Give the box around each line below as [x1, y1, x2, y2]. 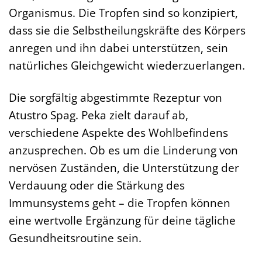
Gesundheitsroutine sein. [9, 229, 142, 246]
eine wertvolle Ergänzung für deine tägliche [9, 212, 236, 228]
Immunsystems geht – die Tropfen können [9, 194, 230, 211]
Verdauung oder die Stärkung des [9, 177, 185, 193]
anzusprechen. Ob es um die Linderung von [9, 142, 238, 158]
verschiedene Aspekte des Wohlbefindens [9, 124, 228, 140]
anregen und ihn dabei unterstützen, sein [9, 39, 228, 56]
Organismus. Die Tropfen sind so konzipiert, [9, 4, 238, 20]
